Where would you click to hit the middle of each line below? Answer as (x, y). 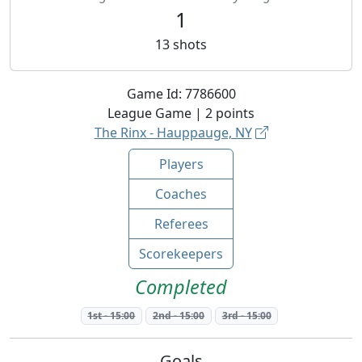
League (130, 113)
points (235, 113)
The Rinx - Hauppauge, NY (173, 133)
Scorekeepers (181, 254)
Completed (181, 287)
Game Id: (156, 94)
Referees (181, 224)
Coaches (181, 194)
